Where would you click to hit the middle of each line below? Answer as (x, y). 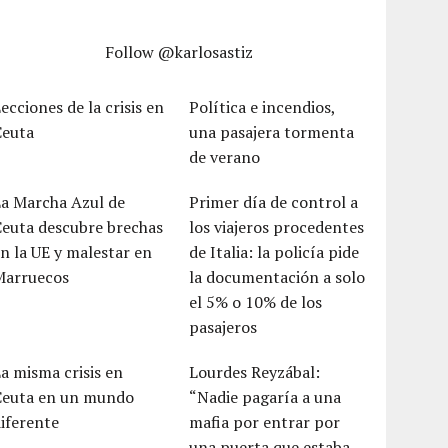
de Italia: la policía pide (274, 251)
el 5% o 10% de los (256, 301)
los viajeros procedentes (277, 226)
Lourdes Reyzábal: (255, 371)
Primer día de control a (274, 201)
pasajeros (223, 326)
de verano (225, 156)
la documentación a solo (277, 276)
